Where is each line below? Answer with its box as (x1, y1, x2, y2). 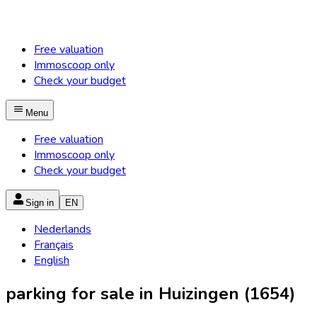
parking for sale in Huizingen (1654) (6, 282, 295, 305)
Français (34, 237, 74, 253)
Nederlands (34, 221, 91, 237)
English (34, 253, 69, 268)
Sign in (25, 197, 54, 208)
